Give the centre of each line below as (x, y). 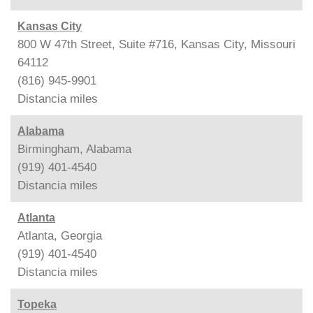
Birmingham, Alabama (74, 149)
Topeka (37, 304)
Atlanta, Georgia (60, 235)
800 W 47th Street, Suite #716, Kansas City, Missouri (156, 44)
